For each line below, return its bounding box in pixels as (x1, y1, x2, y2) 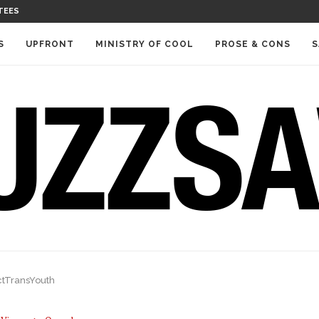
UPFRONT (26, 39, 74, 49)
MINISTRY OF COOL (95, 39, 194, 49)
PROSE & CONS (215, 39, 291, 49)
